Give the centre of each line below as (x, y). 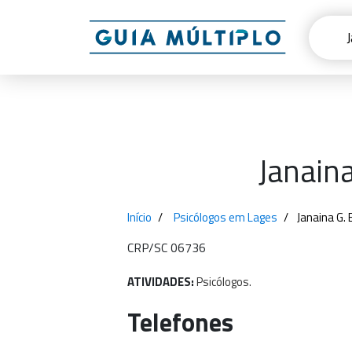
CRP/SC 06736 (167, 247)
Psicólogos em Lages (225, 217)
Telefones (180, 322)
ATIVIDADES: (162, 282)
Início (139, 217)
